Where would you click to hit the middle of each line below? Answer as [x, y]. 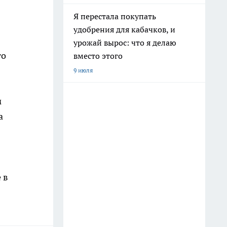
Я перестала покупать [115, 16]
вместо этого [98, 56]
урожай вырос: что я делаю [125, 43]
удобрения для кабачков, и [124, 29]
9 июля [83, 70]
